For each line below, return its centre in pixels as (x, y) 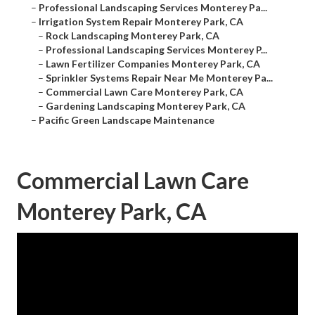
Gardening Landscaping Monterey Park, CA (146, 106)
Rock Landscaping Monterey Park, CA (133, 36)
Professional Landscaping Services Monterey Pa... (153, 8)
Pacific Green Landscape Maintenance (127, 120)
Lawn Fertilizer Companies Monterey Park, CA (153, 64)
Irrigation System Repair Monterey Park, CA (141, 22)
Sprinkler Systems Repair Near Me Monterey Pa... (159, 78)
